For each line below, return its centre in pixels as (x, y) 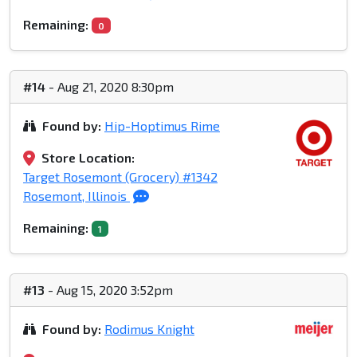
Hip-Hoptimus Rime (162, 126)
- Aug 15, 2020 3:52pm (109, 290)
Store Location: (88, 158)
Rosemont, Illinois (76, 196)
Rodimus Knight (149, 329)
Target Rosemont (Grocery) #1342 (120, 177)
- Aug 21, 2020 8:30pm (110, 87)
